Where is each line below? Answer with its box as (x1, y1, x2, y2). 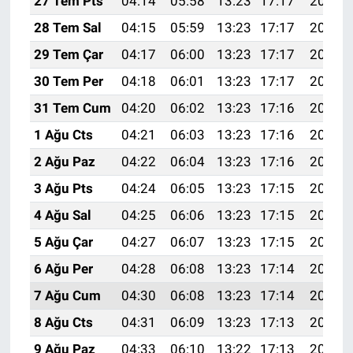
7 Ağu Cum (33, 288, 101, 304)
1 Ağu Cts (33, 127, 93, 143)
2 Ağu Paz (33, 154, 95, 170)
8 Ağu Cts (33, 314, 93, 331)
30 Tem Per (33, 73, 103, 90)
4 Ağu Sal (33, 207, 91, 224)
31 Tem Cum (33, 100, 111, 117)
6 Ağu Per (33, 261, 93, 277)
